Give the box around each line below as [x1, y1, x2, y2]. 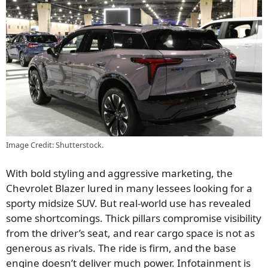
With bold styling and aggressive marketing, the [6, 166, 233, 180]
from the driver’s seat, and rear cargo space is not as [6, 226, 255, 240]
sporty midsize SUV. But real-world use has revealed [6, 196, 251, 210]
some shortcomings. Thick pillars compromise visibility [6, 211, 261, 225]
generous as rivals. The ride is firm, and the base [6, 241, 236, 255]
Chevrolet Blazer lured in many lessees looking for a [6, 181, 252, 195]
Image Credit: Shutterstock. [6, 139, 103, 150]
